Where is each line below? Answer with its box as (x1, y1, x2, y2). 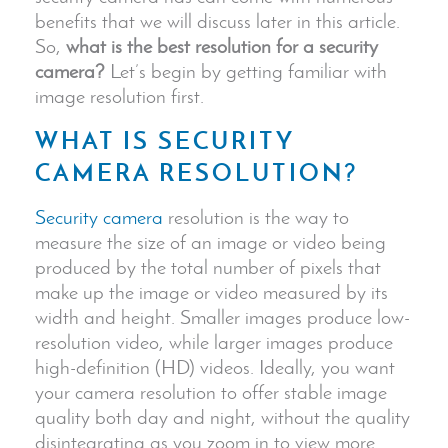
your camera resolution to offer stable (35, 379, 337, 404)
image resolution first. (35, 83, 204, 108)
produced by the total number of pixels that (35, 254, 381, 279)
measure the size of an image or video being (35, 229, 386, 254)
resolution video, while (35, 329, 214, 354)
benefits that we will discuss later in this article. (35, 8, 400, 33)
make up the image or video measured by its (35, 279, 388, 304)
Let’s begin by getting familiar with (105, 58, 387, 83)
